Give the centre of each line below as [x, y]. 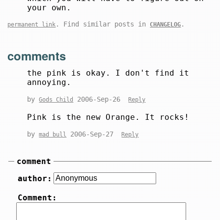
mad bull [53, 135]
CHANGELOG [165, 24]
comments [37, 56]
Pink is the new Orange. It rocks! [108, 117]
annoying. [49, 82]
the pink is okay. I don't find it [108, 73]
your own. [49, 7]
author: [35, 179]
